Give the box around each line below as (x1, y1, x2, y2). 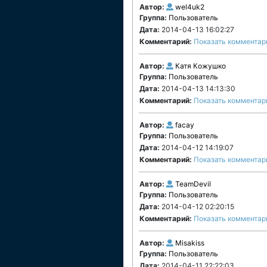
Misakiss (175, 238, 204, 247)
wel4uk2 (175, 2, 204, 11)
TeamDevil (175, 179, 211, 188)
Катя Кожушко (175, 61, 226, 70)
